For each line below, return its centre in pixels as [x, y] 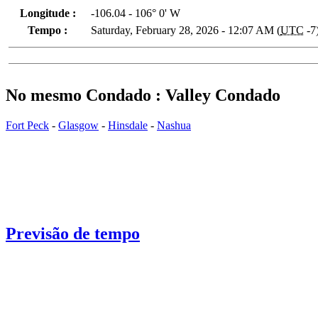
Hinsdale [128, 125]
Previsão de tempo [73, 233]
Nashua [174, 125]
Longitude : [48, 13]
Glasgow [78, 125]
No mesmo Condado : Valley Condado [143, 95]
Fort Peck [27, 125]
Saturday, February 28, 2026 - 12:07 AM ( [186, 30]
